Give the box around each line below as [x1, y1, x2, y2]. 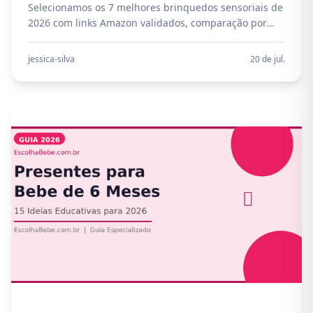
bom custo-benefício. [28, 47, 126, 60]
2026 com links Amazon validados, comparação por [28, 16, 267, 29]
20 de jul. [250, 53, 285, 65]
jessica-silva [28, 53, 75, 65]
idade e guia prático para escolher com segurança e [28, 31, 272, 45]
